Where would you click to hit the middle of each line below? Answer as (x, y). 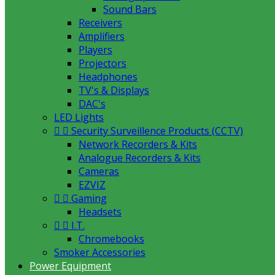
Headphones (108, 77)
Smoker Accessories (100, 252)
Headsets (100, 212)
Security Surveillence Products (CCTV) (157, 131)
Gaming (89, 198)
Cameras (99, 171)
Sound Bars (130, 9)
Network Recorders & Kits (138, 144)
